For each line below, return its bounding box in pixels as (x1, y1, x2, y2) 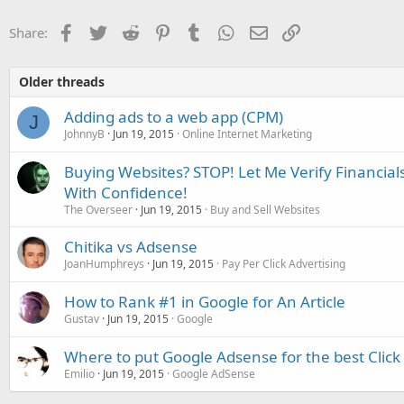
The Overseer (64, 202, 133, 217)
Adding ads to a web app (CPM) (64, 106, 283, 127)
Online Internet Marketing (182, 126, 312, 142)
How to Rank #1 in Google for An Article (64, 291, 345, 312)
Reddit (138, 22, 179, 40)
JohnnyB (64, 126, 105, 142)
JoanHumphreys (64, 256, 144, 271)
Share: (9, 23, 48, 41)
